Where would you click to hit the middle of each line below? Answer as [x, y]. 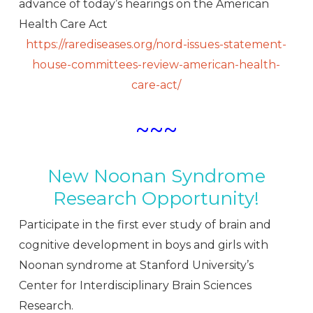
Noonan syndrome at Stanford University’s [136, 265]
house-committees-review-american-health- [156, 65]
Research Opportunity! [156, 199]
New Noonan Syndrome [156, 176]
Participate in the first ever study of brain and [145, 225]
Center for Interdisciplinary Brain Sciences [135, 286]
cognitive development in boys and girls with [143, 245]
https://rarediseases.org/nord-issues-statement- [156, 45]
